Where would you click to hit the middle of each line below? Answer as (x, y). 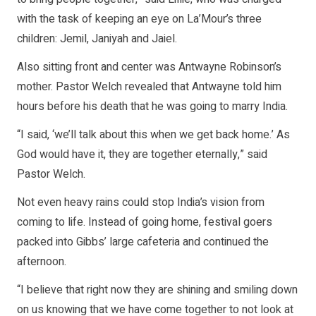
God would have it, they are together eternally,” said (142, 155)
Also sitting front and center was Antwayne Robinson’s (149, 67)
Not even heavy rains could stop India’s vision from (141, 203)
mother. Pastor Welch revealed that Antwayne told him (149, 87)
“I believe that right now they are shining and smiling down (157, 290)
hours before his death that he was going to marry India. (152, 107)
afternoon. (42, 262)
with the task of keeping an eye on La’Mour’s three (139, 19)
